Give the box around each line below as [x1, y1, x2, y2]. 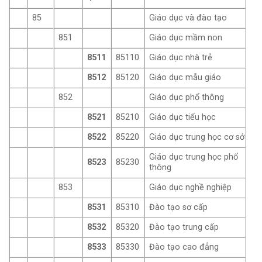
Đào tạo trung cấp [149, 222, 219, 233]
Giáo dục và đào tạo [149, 13, 227, 23]
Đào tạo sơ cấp [149, 202, 208, 213]
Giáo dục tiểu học [149, 112, 216, 123]
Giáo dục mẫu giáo [149, 73, 222, 83]
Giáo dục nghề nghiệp [149, 182, 232, 193]
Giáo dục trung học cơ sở [149, 132, 245, 143]
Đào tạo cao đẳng [149, 242, 219, 253]
